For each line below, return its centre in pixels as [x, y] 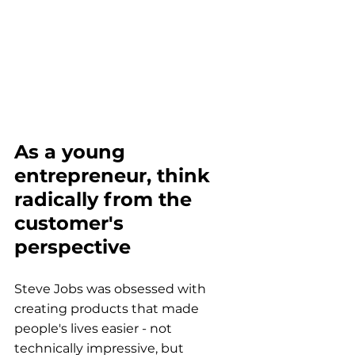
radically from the [106, 200]
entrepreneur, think [115, 176]
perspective [73, 247]
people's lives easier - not [95, 329]
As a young [73, 152]
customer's [72, 223]
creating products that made [108, 309]
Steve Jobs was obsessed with [112, 289]
